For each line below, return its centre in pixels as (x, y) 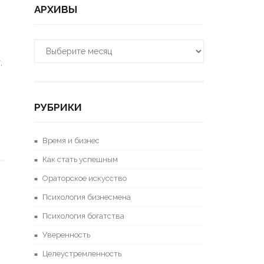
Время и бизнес (71, 141)
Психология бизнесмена (87, 197)
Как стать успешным (80, 159)
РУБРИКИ (58, 107)
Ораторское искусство (85, 178)
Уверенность (67, 235)
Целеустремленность (82, 254)
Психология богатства (84, 216)
